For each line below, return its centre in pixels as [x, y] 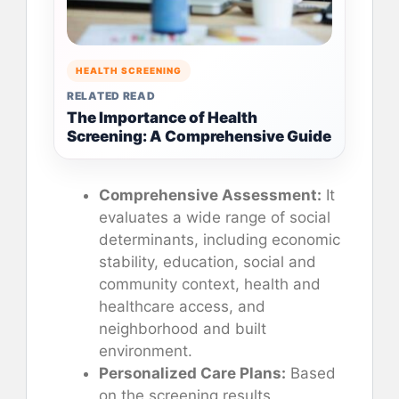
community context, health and [210, 284]
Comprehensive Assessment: [210, 195]
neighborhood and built [183, 328]
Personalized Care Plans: [192, 373]
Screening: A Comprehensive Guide [199, 136]
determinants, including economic [220, 239]
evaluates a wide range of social [215, 217]
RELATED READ [111, 95]
